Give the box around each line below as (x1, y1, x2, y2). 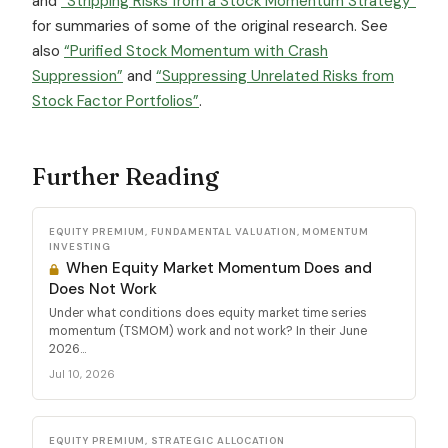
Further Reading (32, 162, 219, 192)
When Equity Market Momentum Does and (62, 258, 373, 279)
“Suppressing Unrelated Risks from (156, 66, 394, 87)
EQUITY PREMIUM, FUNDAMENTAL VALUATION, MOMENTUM (49, 225, 370, 239)
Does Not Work (49, 279, 157, 300)
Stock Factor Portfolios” (32, 91, 199, 112)
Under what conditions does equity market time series (49, 305, 367, 322)
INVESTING (49, 240, 111, 254)
